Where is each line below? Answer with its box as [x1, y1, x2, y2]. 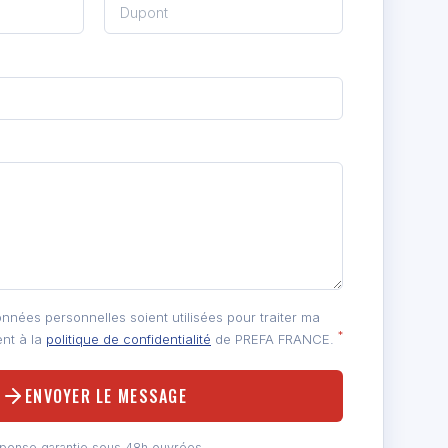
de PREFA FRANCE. [211, 331, 338, 348]
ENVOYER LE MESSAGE [24, 383, 187, 408]
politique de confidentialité [46, 331, 211, 348]
